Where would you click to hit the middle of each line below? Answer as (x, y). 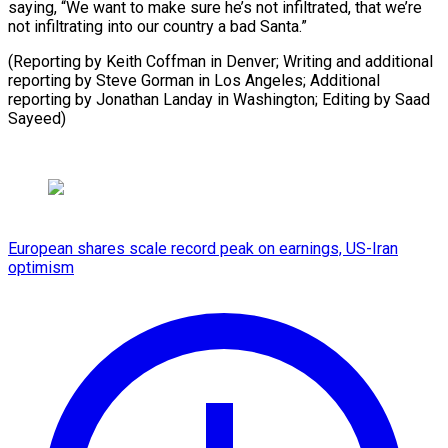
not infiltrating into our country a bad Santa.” (157, 26)
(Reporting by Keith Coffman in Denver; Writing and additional (220, 61)
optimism (41, 267)
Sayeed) (37, 118)
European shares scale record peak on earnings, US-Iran (203, 248)
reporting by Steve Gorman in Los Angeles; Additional (194, 80)
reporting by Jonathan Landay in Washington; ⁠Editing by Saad (219, 99)
